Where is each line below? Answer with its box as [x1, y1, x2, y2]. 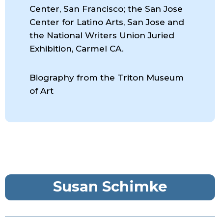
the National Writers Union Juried [29, 30, 174, 41]
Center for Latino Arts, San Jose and [29, 17, 184, 27]
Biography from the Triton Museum [29, 73, 184, 83]
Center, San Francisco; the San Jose [29, 4, 183, 14]
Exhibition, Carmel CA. [29, 44, 124, 54]
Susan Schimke [53, 178, 167, 195]
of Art [29, 86, 54, 96]
